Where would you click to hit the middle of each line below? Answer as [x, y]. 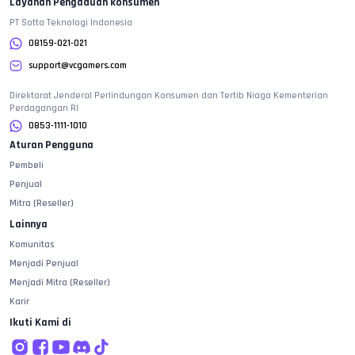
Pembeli [27, 166]
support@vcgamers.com [78, 66]
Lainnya [29, 225]
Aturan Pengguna [52, 145]
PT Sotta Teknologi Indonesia [71, 23]
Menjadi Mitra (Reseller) [60, 283]
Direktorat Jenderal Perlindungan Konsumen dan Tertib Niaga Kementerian [169, 96]
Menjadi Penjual [44, 264]
